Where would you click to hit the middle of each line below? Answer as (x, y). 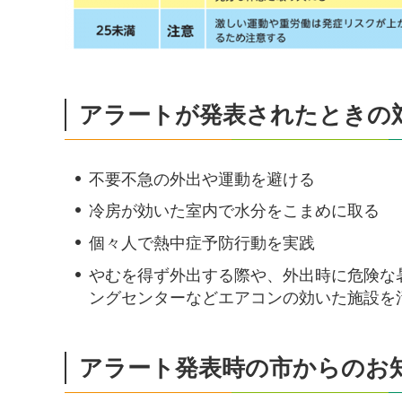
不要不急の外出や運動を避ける (202, 179)
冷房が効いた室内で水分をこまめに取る (234, 211)
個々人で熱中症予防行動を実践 (202, 244)
